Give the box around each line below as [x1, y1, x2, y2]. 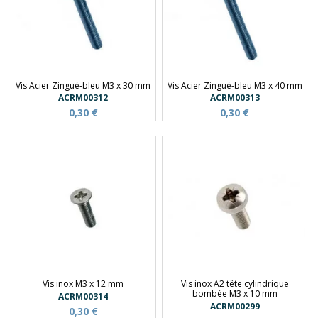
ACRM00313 [209, 92, 260, 104]
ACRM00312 [58, 92, 109, 104]
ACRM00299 [209, 300, 260, 312]
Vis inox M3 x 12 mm [43, 278, 124, 290]
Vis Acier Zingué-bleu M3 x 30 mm [16, 79, 151, 92]
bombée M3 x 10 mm [192, 287, 278, 300]
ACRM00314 [58, 290, 109, 302]
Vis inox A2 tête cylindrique [180, 278, 289, 290]
